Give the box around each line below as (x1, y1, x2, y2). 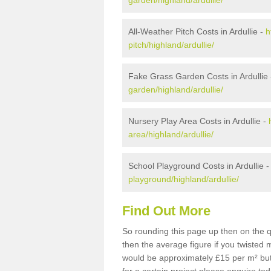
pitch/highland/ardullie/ (128, 40, 214, 50)
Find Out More (122, 203, 211, 218)
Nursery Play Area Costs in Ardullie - (128, 116, 269, 126)
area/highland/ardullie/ (128, 129, 214, 139)
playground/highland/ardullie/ (128, 174, 239, 184)
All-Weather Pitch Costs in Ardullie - (128, 27, 266, 36)
